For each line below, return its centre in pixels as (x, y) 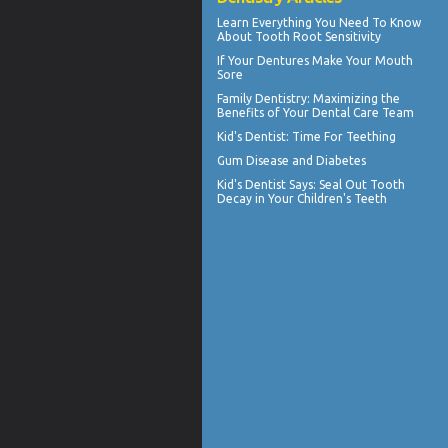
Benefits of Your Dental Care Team (315, 112)
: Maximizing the (353, 98)
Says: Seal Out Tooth (345, 184)
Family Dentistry (262, 98)
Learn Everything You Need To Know (319, 22)
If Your (237, 60)
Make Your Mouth (361, 60)
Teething (371, 136)
